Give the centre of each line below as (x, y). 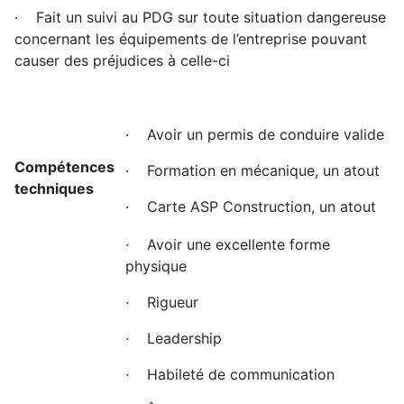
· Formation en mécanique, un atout (252, 170)
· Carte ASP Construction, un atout (251, 207)
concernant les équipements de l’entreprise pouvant (191, 39)
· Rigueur (162, 302)
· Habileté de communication (230, 374)
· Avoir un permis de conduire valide (255, 134)
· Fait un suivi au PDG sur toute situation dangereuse (200, 17)
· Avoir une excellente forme (228, 244)
